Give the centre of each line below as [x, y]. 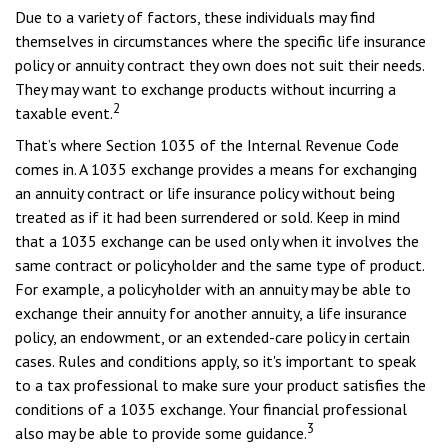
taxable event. [64, 113]
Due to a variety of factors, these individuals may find [195, 17]
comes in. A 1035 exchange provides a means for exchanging [216, 169]
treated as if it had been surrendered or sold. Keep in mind [207, 217]
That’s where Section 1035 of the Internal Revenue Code [207, 145]
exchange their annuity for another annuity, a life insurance [211, 313]
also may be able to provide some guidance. [161, 433]
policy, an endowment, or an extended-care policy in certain [212, 337]
